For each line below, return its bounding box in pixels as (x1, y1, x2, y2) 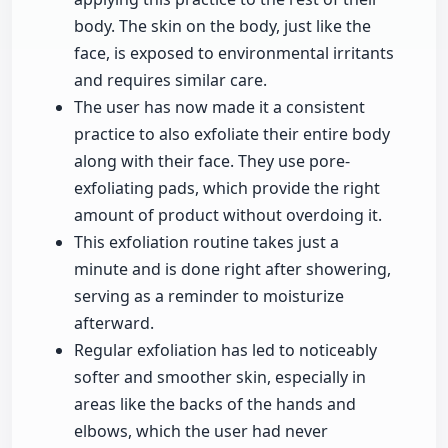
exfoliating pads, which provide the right (74, 177, 380, 200)
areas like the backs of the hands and (74, 393, 356, 416)
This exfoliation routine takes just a (74, 231, 339, 254)
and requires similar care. (74, 69, 267, 92)
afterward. (74, 312, 154, 335)
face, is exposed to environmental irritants (74, 42, 394, 65)
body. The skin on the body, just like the (74, 15, 371, 38)
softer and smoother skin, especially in (74, 366, 366, 389)
